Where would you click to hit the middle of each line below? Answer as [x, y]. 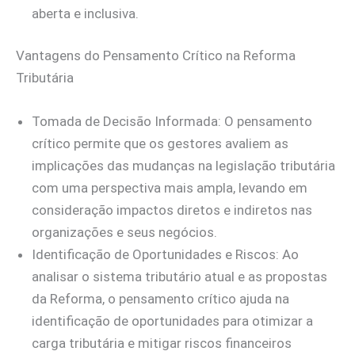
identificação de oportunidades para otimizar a [172, 321]
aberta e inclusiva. [85, 13]
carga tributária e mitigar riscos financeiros [162, 344]
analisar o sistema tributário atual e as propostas [179, 277]
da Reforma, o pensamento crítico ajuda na [160, 299]
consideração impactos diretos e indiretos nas [172, 210]
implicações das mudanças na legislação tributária [183, 166]
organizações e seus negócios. [124, 233]
